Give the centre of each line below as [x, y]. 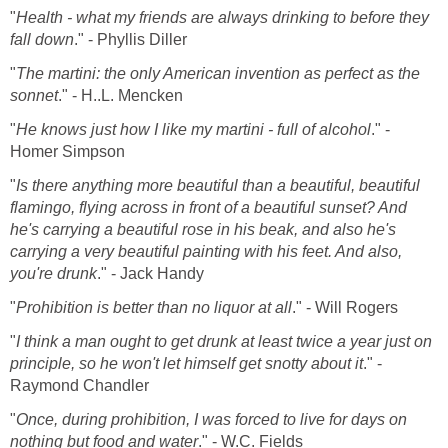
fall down [42, 39]
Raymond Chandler [79, 385]
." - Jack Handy [150, 273]
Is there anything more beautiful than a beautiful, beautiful [218, 185]
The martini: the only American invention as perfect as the [218, 73]
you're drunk [53, 273]
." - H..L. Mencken [120, 95]
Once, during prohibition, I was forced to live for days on [211, 419]
